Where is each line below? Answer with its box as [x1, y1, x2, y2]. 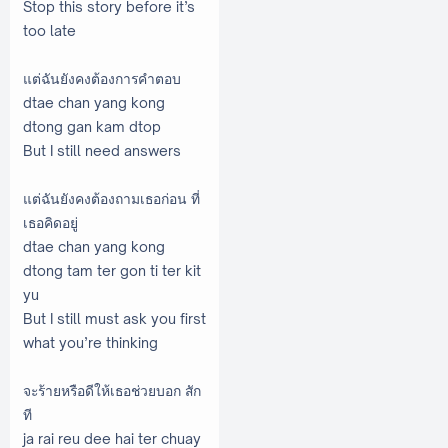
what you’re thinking [23, 333, 158, 351]
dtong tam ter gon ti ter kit [23, 261, 201, 279]
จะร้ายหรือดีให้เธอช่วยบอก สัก [23, 381, 201, 399]
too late [23, 21, 76, 39]
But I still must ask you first [23, 309, 206, 327]
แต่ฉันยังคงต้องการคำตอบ [23, 69, 181, 87]
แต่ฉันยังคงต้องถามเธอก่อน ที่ [23, 189, 200, 207]
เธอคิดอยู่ [23, 213, 78, 231]
